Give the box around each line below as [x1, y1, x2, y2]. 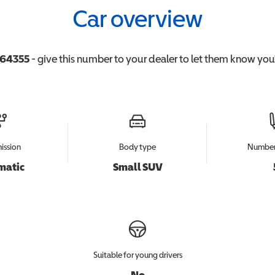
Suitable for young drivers [93, 250, 182, 260]
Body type [119, 142, 156, 152]
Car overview [72, 4, 203, 33]
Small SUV [112, 160, 163, 173]
